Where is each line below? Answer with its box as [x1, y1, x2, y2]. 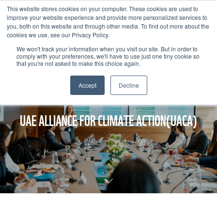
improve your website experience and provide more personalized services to [7, 13, 207, 21]
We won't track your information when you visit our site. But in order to [16, 45, 198, 53]
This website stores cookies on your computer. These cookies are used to [7, 4, 198, 13]
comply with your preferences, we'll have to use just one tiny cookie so [16, 52, 200, 60]
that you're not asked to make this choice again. [16, 59, 140, 67]
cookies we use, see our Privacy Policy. [7, 31, 109, 39]
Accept [78, 81, 96, 89]
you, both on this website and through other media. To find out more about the [7, 22, 209, 30]
